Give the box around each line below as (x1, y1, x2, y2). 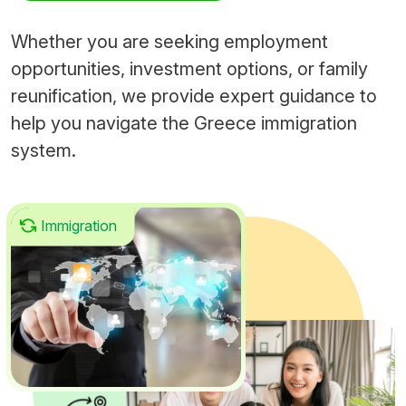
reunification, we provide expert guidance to (11, 84, 377, 107)
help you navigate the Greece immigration (11, 111, 357, 134)
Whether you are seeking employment (11, 30, 328, 53)
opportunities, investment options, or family (11, 57, 368, 80)
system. (11, 139, 76, 161)
